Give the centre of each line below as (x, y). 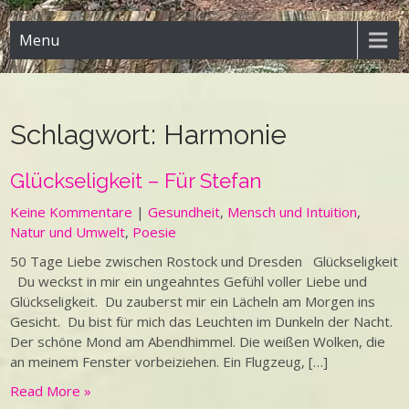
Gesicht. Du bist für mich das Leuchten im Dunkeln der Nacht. (202, 321)
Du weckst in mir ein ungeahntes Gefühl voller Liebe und (189, 281)
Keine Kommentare (72, 212)
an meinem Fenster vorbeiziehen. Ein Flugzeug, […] (169, 362)
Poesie (155, 232)
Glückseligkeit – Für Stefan (136, 181)
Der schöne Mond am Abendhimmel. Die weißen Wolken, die (198, 341)
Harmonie (225, 135)
